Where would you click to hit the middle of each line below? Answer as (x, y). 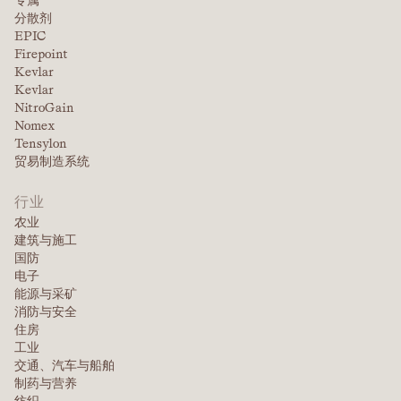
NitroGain (44, 108)
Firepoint (41, 54)
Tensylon (41, 144)
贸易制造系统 (52, 162)
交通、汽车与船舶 (64, 366)
